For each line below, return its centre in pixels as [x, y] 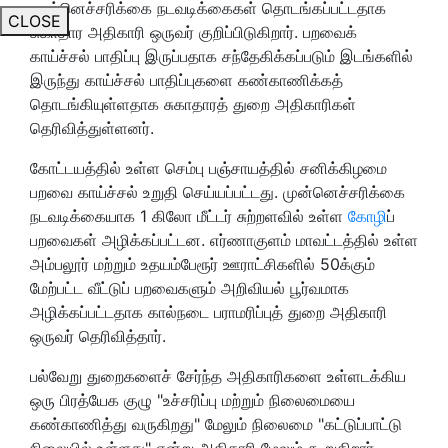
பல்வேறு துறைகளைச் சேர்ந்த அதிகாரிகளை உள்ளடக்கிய [218, 375]
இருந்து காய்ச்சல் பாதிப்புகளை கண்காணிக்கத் [186, 79]
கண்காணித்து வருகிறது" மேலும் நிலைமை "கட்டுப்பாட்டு [216, 423]
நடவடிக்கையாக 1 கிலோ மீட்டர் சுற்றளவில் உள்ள [189, 215]
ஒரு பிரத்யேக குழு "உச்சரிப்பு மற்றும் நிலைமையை [192, 399]
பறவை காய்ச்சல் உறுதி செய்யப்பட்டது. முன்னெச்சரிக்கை [217, 191]
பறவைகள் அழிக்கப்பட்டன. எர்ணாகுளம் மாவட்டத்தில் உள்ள [224, 239]
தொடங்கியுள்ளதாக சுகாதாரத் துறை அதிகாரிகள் [193, 103]
